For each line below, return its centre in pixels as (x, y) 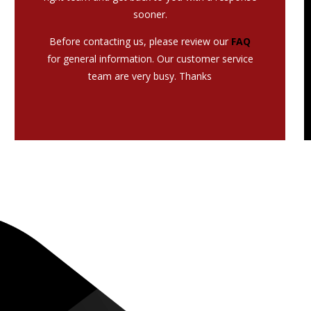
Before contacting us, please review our (141, 41)
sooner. (150, 14)
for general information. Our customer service (150, 58)
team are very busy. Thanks (150, 76)
